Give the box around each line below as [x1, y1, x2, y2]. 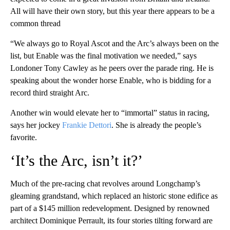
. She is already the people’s [111, 121, 201, 130]
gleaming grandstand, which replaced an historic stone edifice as [10, 191, 218, 201]
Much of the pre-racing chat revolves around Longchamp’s [10, 179, 200, 188]
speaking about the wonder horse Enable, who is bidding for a [10, 76, 211, 85]
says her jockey [10, 121, 62, 130]
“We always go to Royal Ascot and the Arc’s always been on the [10, 39, 219, 48]
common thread [10, 19, 61, 28]
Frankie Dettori [62, 121, 111, 130]
